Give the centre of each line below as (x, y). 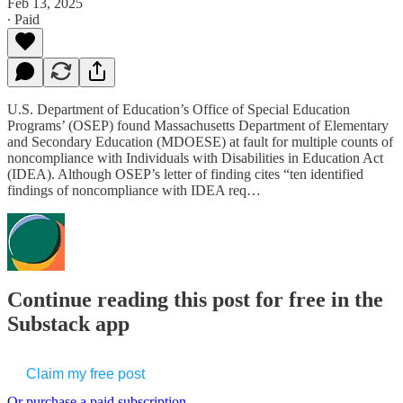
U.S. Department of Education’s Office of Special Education (179, 109)
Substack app (68, 324)
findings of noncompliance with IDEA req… (134, 190)
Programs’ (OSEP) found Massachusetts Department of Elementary (198, 125)
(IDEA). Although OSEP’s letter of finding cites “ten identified (185, 174)
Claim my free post (85, 374)
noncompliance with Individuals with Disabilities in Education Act (195, 157)
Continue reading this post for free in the (195, 300)
